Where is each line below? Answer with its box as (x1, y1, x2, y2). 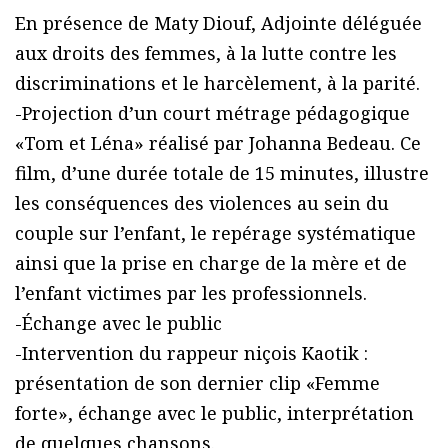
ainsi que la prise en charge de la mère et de (15, 250, 407, 275)
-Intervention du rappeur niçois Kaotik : (15, 340, 368, 365)
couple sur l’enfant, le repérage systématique (15, 220, 416, 245)
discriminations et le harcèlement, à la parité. (15, 70, 420, 95)
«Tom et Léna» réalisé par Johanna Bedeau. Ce (15, 130, 421, 155)
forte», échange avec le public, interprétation (15, 400, 414, 425)
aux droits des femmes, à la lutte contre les (15, 40, 397, 65)
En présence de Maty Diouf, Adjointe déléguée (15, 10, 422, 35)
